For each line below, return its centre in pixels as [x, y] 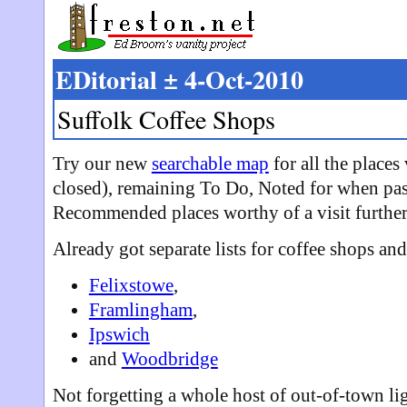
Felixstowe [131, 285]
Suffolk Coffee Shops [166, 119]
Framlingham [140, 310]
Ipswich [119, 334]
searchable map [210, 164]
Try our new [102, 164]
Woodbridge [169, 359]
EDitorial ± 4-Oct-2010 [179, 79]
